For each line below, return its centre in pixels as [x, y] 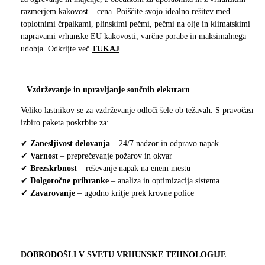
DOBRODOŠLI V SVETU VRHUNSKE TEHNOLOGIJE [123, 254]
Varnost [44, 156]
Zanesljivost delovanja [70, 143]
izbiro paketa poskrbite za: [65, 122]
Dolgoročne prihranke [68, 180]
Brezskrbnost [54, 168]
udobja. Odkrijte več [56, 49]
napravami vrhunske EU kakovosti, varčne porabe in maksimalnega [133, 36]
